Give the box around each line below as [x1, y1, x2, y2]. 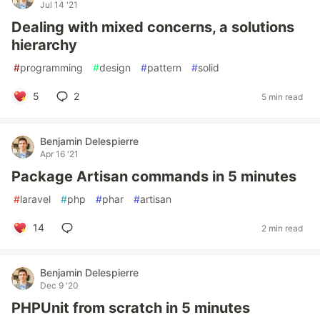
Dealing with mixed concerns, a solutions [11, 19, 294, 36]
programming [20, 61, 83, 74]
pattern [147, 61, 181, 74]
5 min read [261, 91, 303, 102]
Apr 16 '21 [40, 149, 79, 159]
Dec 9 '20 [40, 280, 79, 291]
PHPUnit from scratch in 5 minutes [11, 299, 250, 316]
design [99, 61, 131, 74]
